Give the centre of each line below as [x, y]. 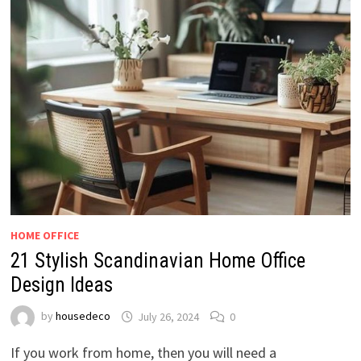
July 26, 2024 [168, 316]
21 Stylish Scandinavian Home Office [158, 261]
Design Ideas [61, 285]
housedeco [83, 316]
